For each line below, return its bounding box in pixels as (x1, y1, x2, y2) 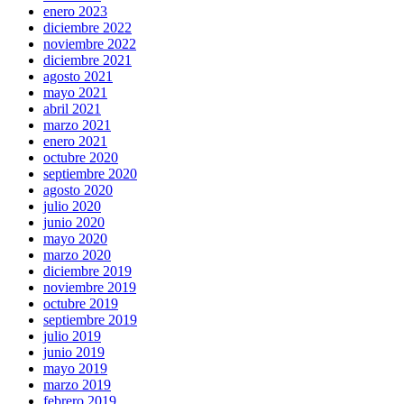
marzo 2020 (43, 247, 111, 263)
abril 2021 (43, 101, 101, 117)
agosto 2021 (43, 69, 113, 85)
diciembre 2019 (43, 263, 132, 280)
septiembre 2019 (43, 312, 137, 328)
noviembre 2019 (43, 280, 136, 296)
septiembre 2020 (43, 166, 137, 182)
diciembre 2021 (43, 52, 132, 69)
